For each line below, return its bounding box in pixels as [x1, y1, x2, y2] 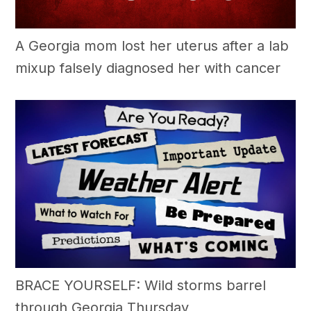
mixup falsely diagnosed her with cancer [15, 59, 281, 76]
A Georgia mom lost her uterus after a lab [15, 37, 289, 54]
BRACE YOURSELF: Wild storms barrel [15, 276, 267, 294]
